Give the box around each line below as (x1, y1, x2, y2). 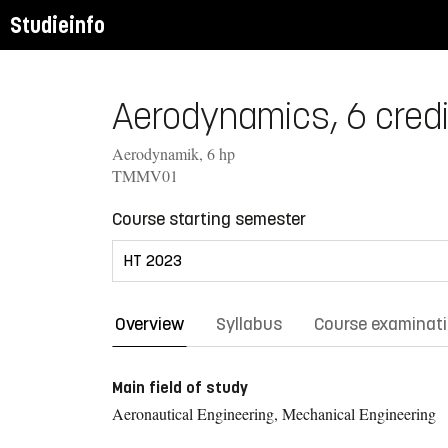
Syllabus (216, 312, 282, 335)
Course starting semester (112, 207, 306, 230)
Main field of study (112, 377, 248, 397)
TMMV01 (112, 164, 178, 186)
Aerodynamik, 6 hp (112, 142, 235, 164)
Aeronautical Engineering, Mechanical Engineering (112, 402, 436, 424)
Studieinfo (10, 11, 105, 39)
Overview (115, 312, 184, 335)
